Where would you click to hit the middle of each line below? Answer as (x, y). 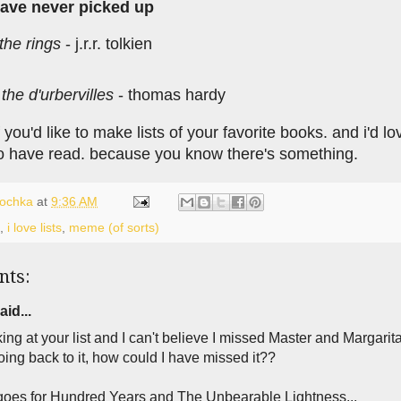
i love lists (34, 227)
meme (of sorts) (114, 227)
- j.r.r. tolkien (107, 44)
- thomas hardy (170, 95)
